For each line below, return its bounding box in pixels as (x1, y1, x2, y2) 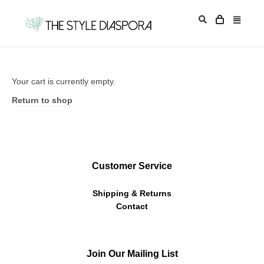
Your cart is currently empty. (12, 76, 115, 86)
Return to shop (12, 95, 72, 105)
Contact (116, 201, 148, 211)
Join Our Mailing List (86, 248, 178, 259)
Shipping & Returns (93, 188, 171, 198)
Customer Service (92, 160, 172, 171)
